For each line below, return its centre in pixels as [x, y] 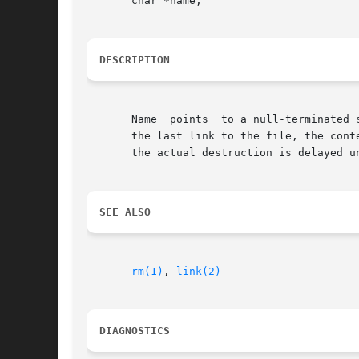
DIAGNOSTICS [135, 331]
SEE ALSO [125, 212]
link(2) [199, 272]
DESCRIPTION [135, 60]
